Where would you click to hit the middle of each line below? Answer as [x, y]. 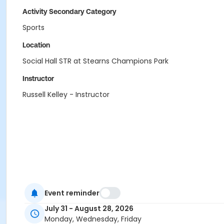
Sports [33, 27]
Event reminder [72, 193]
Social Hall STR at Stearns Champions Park [95, 61]
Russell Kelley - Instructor [66, 94]
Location [36, 45]
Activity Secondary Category [69, 11]
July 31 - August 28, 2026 [89, 209]
